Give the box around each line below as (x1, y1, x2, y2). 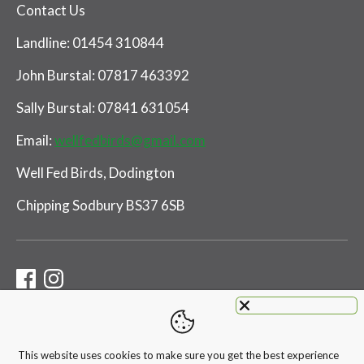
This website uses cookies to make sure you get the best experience (18, 349, 340, 362)
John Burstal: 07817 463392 (16, 67, 192, 84)
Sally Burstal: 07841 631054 (16, 99, 189, 117)
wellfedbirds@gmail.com (54, 132, 206, 149)
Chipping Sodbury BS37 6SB (16, 197, 185, 214)
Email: (16, 132, 54, 149)
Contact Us (16, 2, 85, 19)
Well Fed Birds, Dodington (16, 164, 175, 182)
